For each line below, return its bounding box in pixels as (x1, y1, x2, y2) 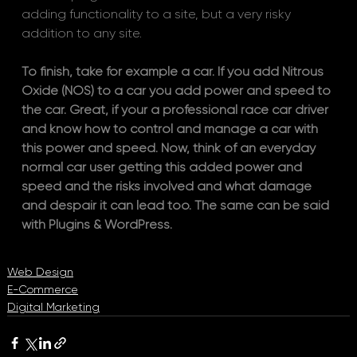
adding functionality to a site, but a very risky (21, 6, 294, 22)
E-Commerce (6, 283, 78, 296)
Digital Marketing (6, 300, 100, 314)
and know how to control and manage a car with (21, 121, 321, 137)
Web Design (6, 265, 73, 279)
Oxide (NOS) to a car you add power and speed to (21, 83, 334, 99)
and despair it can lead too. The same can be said (21, 198, 332, 214)
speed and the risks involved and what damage (21, 178, 315, 194)
